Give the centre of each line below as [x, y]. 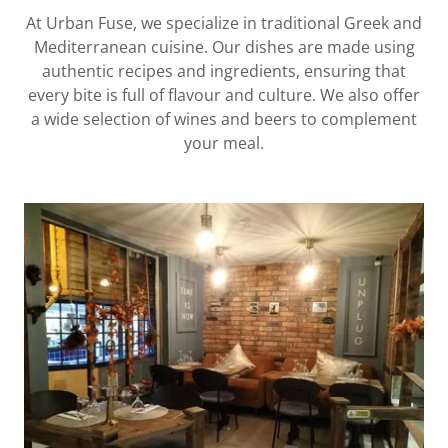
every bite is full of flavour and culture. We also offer [224, 94]
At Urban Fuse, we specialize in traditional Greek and [224, 22]
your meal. [224, 142]
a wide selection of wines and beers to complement [224, 118]
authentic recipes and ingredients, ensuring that [224, 70]
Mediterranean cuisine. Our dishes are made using [224, 46]
